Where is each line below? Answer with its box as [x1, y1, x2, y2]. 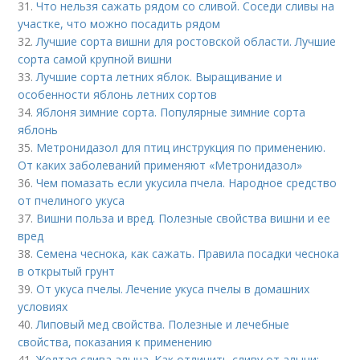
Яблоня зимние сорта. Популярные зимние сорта [36, 104, 306, 120]
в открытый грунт [18, 264, 116, 279]
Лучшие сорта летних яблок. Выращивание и [36, 69, 283, 84]
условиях [18, 299, 68, 314]
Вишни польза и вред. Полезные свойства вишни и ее [36, 211, 331, 226]
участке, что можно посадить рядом [18, 16, 221, 31]
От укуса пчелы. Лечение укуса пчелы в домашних [36, 281, 310, 297]
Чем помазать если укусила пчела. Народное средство [36, 175, 337, 190]
